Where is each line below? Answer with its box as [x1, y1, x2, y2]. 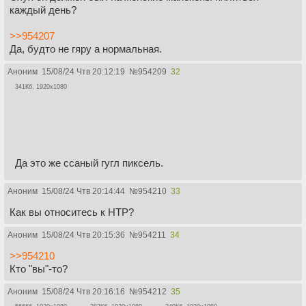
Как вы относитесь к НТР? [10, 206, 134, 218]
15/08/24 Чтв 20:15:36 [42, 229, 125, 240]
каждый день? [10, 3, 76, 16]
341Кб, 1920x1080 [15, 83, 67, 90]
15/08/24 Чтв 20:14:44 [42, 186, 125, 196]
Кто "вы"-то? [10, 262, 68, 275]
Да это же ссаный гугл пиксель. [15, 156, 163, 169]
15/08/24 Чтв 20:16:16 [42, 286, 125, 296]
